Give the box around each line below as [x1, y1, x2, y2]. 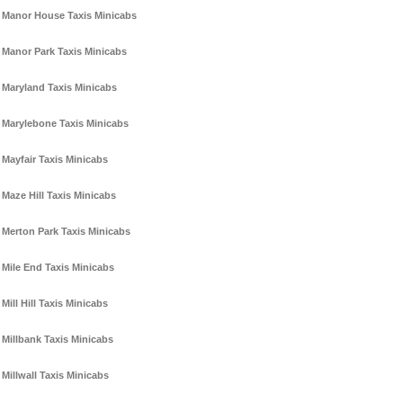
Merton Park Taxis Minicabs [2, 226, 130, 237]
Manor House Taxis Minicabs [2, 10, 137, 22]
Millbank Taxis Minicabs [2, 334, 113, 345]
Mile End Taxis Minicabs [2, 262, 114, 273]
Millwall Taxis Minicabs [2, 370, 109, 381]
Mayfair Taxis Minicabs [2, 154, 108, 166]
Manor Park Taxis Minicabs [2, 46, 127, 58]
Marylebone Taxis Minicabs [2, 118, 129, 130]
